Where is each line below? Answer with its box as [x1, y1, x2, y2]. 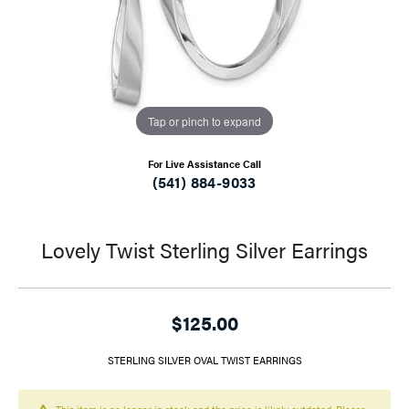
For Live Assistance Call [148, 157, 261, 172]
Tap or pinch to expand [148, 112, 261, 129]
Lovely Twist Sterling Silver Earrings [41, 235, 368, 266]
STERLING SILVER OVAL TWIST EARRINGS [107, 353, 302, 368]
